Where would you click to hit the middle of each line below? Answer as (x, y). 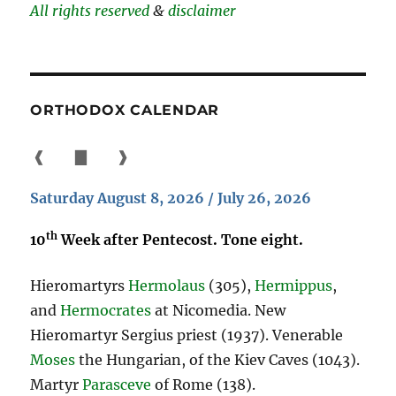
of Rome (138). (204, 384)
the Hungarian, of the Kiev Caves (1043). (218, 359)
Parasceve (117, 384)
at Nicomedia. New (219, 310)
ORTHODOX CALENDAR (125, 110)
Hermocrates (106, 310)
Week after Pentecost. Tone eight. (181, 239)
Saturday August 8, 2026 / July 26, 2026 (171, 198)
